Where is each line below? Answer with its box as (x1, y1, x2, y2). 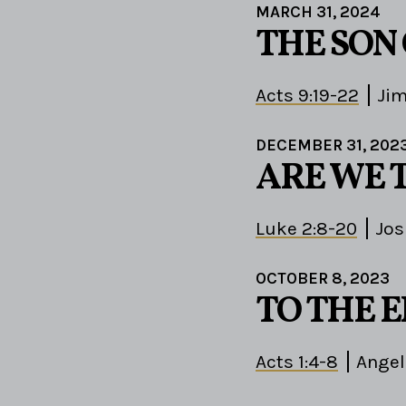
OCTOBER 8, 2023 (256, 267, 390, 288)
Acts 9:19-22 (256, 83, 359, 106)
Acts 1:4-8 (256, 350, 338, 372)
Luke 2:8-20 (256, 217, 357, 239)
